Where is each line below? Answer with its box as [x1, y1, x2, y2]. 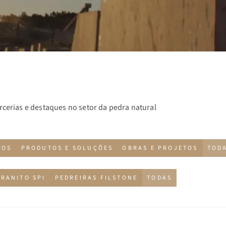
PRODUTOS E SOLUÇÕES [21, 144, 114, 152]
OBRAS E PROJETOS [122, 144, 198, 152]
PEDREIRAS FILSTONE [54, 174, 138, 182]
